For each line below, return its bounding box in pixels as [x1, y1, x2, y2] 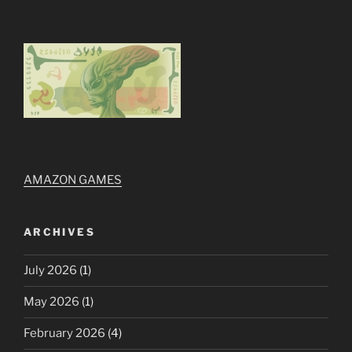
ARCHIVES [24, 225, 95, 239]
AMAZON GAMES [24, 173, 122, 188]
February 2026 [24, 326, 105, 341]
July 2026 [24, 263, 77, 278]
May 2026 [24, 295, 79, 310]
